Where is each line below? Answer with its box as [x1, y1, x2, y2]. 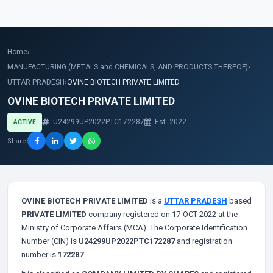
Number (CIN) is [21, 236, 79, 246]
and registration [175, 236, 232, 246]
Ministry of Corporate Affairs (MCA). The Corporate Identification [21, 223, 247, 232]
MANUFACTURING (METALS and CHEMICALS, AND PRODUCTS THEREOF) [7, 63, 248, 71]
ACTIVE [13, 119, 36, 126]
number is [21, 250, 58, 259]
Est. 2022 [153, 118, 186, 126]
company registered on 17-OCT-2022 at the [87, 210, 238, 219]
